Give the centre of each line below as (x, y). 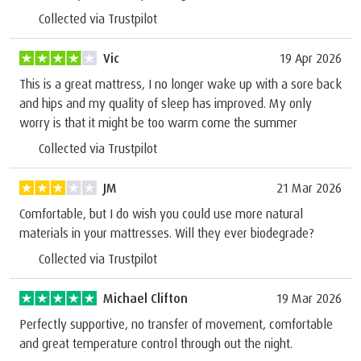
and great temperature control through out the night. (156, 343)
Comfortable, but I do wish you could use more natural (161, 213)
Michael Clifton (145, 298)
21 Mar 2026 (309, 187)
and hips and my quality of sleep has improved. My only (166, 103)
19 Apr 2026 (311, 58)
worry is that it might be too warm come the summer (158, 122)
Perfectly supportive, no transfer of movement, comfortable (176, 324)
